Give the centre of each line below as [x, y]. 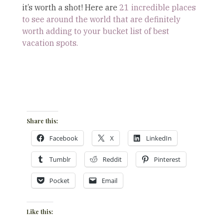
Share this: [42, 121]
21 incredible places [158, 8]
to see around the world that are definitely [101, 19]
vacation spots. [50, 43]
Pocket [59, 181]
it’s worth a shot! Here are [71, 8]
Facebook [63, 138]
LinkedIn [159, 138]
